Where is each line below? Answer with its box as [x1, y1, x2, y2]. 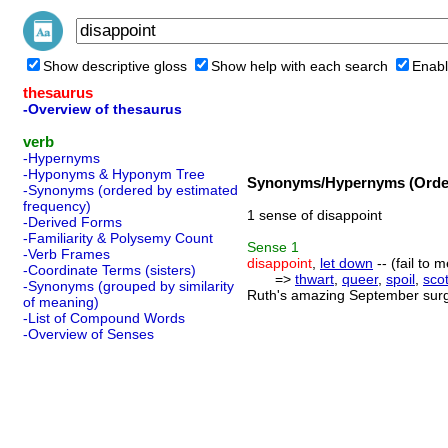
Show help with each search [211, 58, 388, 74]
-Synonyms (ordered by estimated [23, 182, 238, 198]
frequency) [23, 198, 91, 214]
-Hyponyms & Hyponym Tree [23, 166, 205, 182]
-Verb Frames [23, 246, 110, 262]
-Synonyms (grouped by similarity [23, 278, 234, 294]
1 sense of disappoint [247, 207, 382, 223]
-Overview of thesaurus [23, 101, 182, 117]
